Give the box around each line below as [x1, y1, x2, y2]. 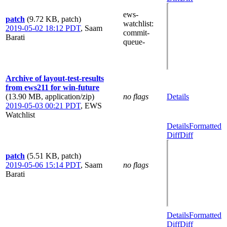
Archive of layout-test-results [6, 73, 104, 83]
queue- [123, 37, 145, 46]
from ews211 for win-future [6, 83, 99, 92]
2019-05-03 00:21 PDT [6, 101, 81, 110]
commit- [123, 28, 149, 37]
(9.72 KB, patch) [27, 14, 81, 23]
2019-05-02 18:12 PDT [6, 23, 81, 32]
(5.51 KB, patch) [27, 151, 81, 160]
